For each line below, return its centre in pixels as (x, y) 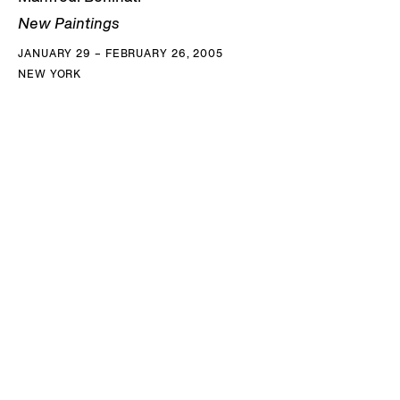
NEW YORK (50, 74)
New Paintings (69, 23)
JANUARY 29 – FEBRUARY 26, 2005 (121, 53)
